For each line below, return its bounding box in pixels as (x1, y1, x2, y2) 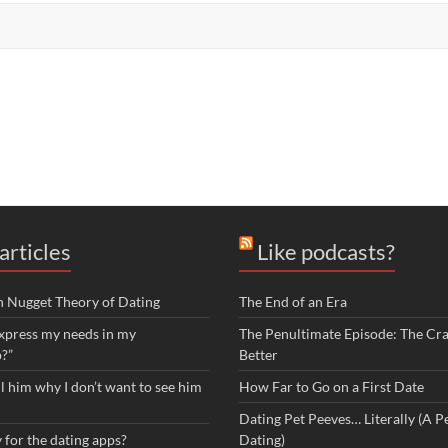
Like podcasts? (257, 238, 395, 266)
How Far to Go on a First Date (239, 378, 424, 396)
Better (239, 346, 278, 364)
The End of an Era (239, 293, 347, 311)
